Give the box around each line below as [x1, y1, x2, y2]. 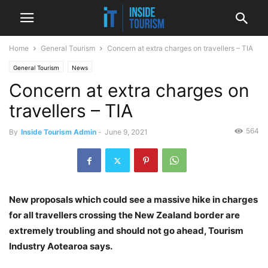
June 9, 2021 [105, 127, 148, 136]
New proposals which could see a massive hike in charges [9, 194, 258, 206]
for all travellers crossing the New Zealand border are [9, 209, 240, 221]
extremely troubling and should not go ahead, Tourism [9, 225, 243, 237]
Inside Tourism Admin [21, 127, 96, 136]
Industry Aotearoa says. [9, 240, 112, 252]
